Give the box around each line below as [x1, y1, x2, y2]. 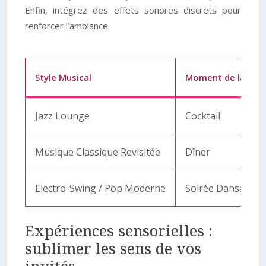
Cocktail [185, 109, 220, 122]
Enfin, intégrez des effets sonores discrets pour [25, 4, 241, 16]
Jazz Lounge [35, 109, 90, 122]
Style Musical [35, 71, 91, 83]
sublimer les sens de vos [25, 238, 201, 258]
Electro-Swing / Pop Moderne [35, 182, 166, 195]
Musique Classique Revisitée [35, 145, 160, 159]
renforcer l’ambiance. [25, 20, 110, 31]
